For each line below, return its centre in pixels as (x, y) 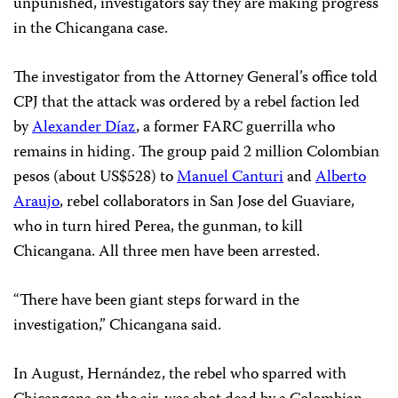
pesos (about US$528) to (95, 178)
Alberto (341, 178)
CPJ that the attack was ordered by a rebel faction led (187, 103)
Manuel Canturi (230, 178)
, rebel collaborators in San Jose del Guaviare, (207, 203)
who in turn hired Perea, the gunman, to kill (158, 228)
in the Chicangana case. (91, 30)
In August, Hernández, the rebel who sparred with (180, 375)
